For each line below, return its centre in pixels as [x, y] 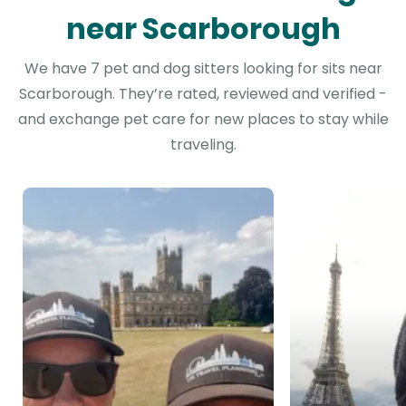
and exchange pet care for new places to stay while [203, 119]
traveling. [203, 145]
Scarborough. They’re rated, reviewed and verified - [203, 94]
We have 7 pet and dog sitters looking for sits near [203, 68]
